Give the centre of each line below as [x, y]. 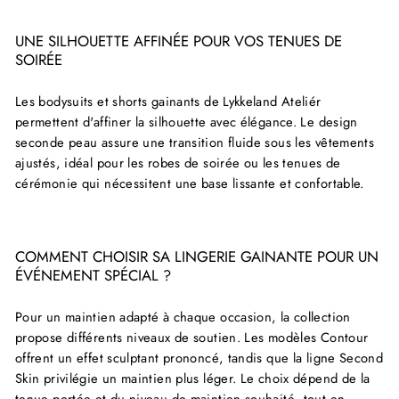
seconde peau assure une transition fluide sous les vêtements [195, 142]
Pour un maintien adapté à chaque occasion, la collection [183, 317]
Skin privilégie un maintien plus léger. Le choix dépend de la [193, 378]
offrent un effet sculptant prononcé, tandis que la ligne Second [199, 358]
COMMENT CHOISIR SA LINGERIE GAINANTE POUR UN [197, 256]
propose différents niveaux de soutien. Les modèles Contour [192, 337]
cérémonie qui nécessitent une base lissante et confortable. [190, 183]
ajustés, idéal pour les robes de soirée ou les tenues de [178, 163]
